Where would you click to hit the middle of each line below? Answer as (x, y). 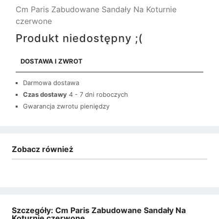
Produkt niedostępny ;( (79, 38)
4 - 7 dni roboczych (99, 94)
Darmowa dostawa (51, 82)
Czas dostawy (45, 94)
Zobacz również (43, 149)
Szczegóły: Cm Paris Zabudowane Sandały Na (99, 210)
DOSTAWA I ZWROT (52, 61)
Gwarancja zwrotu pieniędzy (66, 106)
